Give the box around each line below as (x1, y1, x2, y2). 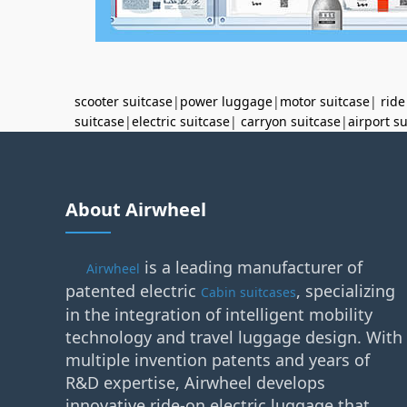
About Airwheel (65, 197, 206, 222)
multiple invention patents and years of (65, 349, 370, 371)
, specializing (296, 280, 395, 302)
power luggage (180, 93, 273, 110)
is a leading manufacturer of (140, 256, 362, 278)
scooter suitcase (74, 93, 173, 110)
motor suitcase (280, 93, 370, 110)
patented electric (65, 280, 201, 302)
